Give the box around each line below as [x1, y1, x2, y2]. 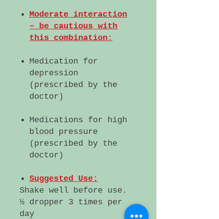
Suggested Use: [29, 174, 98, 183]
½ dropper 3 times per [20, 197, 122, 207]
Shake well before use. [20, 186, 127, 195]
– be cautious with [29, 22, 117, 31]
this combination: [29, 33, 112, 43]
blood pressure [29, 127, 98, 136]
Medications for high [29, 115, 127, 125]
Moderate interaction [29, 10, 127, 19]
